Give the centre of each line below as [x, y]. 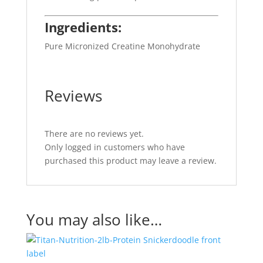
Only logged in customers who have [114, 147]
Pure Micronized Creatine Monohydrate [122, 46]
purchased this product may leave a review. [130, 161]
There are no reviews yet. [94, 134]
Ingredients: [83, 27]
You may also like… [94, 220]
